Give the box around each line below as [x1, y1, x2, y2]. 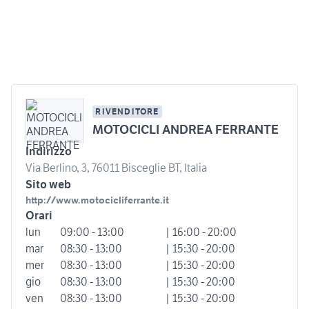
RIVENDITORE [95, 106, 159, 117]
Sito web [26, 177, 71, 191]
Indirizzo [26, 143, 72, 158]
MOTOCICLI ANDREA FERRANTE [92, 121, 279, 137]
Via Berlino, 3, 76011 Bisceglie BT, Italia [26, 160, 207, 175]
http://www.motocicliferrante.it [26, 193, 169, 206]
